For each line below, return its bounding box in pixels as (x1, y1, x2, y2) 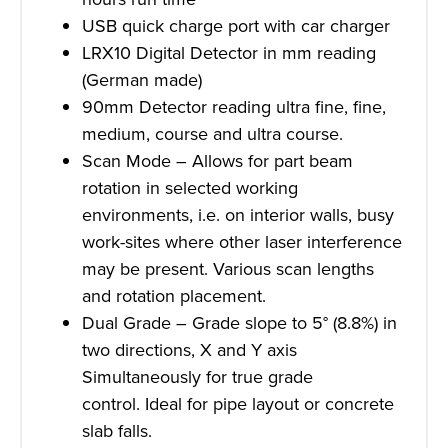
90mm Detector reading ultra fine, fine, (82, 94, 386, 121)
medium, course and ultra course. (82, 121, 343, 148)
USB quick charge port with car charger (82, 13, 390, 40)
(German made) (82, 67, 202, 94)
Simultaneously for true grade (82, 364, 313, 391)
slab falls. (82, 418, 152, 445)
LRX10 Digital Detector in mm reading (82, 40, 376, 67)
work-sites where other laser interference (82, 229, 402, 256)
